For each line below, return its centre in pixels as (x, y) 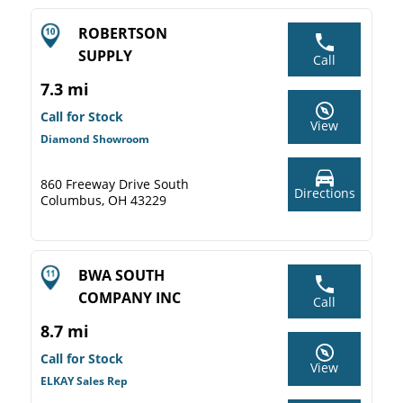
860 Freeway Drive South (115, 184)
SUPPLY (105, 56)
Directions (324, 193)
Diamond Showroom (95, 139)
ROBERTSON (123, 33)
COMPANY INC (130, 298)
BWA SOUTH (121, 275)
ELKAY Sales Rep (84, 381)
